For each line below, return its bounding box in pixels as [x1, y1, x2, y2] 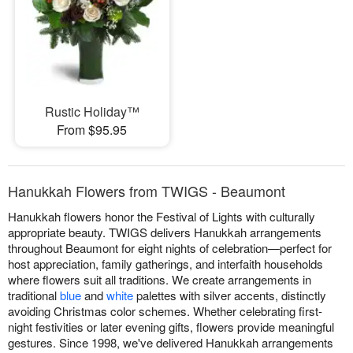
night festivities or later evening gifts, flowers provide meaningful [8, 318, 334, 336]
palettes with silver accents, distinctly [133, 287, 326, 304]
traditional [8, 287, 60, 304]
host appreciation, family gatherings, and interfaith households [8, 255, 323, 273]
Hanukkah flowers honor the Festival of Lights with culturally [8, 208, 315, 225]
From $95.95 [57, 121, 128, 139]
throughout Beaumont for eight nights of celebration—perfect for [8, 240, 332, 257]
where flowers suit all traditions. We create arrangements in [8, 271, 311, 288]
